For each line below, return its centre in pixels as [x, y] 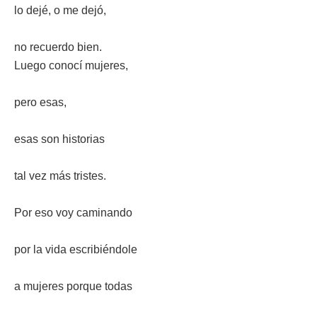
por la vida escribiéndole [76, 249]
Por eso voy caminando [73, 213]
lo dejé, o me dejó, [60, 10]
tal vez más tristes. [60, 176]
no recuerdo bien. [59, 47]
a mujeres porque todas [73, 286]
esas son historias [59, 139]
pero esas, [40, 102]
